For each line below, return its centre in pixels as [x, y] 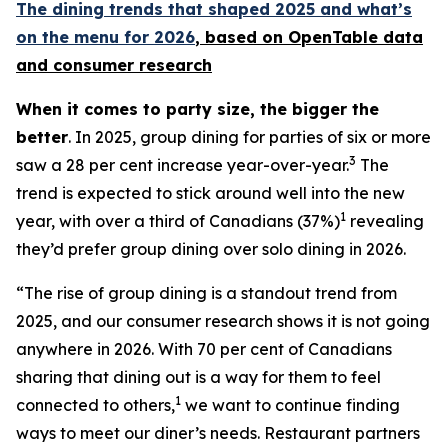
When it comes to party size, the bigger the [197, 109]
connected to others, [95, 405]
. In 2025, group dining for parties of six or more [249, 137]
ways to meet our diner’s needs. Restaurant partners [218, 433]
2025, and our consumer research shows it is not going [223, 321]
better [42, 137]
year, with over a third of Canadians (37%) [178, 221]
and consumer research [114, 65]
